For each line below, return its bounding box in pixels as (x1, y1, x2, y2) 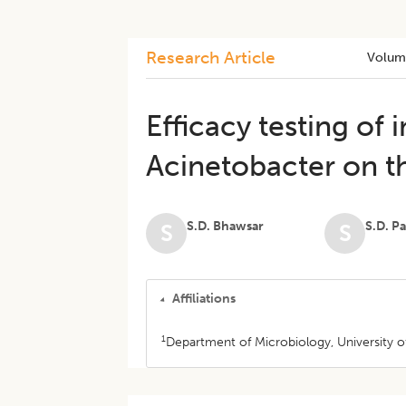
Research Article (146, 47, 276, 68)
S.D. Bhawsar (187, 218, 265, 234)
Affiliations (172, 291, 237, 306)
